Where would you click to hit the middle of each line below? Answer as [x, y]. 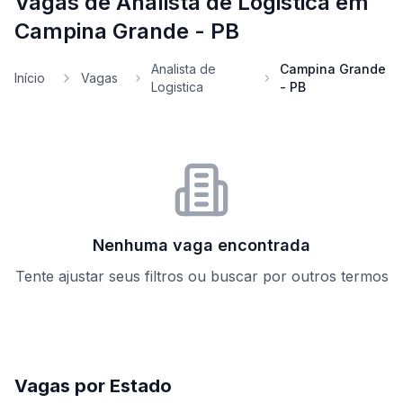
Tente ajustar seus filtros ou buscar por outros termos [201, 276]
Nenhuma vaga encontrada [201, 245]
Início [30, 78]
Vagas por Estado [93, 386]
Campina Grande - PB [127, 31]
